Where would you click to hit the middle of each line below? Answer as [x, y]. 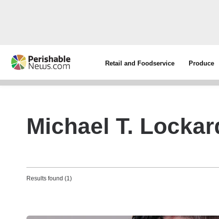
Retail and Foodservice [140, 63]
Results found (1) [49, 178]
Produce [202, 63]
